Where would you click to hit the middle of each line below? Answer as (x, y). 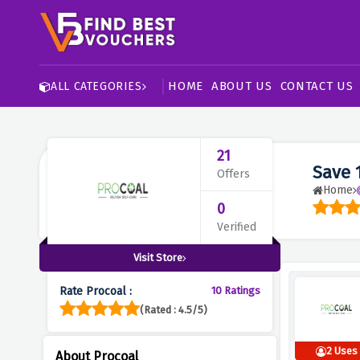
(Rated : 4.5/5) (173, 309)
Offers (233, 174)
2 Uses (342, 351)
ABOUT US (242, 86)
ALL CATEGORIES (96, 86)
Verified (236, 227)
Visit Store (157, 258)
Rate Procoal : (95, 291)
